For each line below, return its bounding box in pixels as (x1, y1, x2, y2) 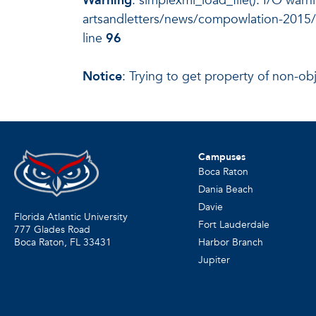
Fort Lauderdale (197, 217, 269, 231)
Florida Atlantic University (14, 210, 128, 224)
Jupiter (197, 253, 230, 267)
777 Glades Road (14, 223, 90, 237)
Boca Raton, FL (14, 236, 80, 250)
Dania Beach (197, 182, 253, 196)
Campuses (197, 150, 245, 164)
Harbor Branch (197, 235, 263, 249)
